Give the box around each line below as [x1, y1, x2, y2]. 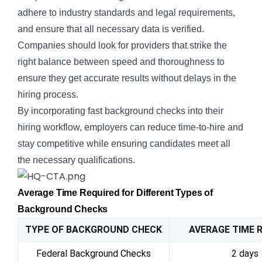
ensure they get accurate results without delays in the [18, 73, 236, 83]
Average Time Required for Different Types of [18, 187, 213, 198]
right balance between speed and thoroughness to [18, 56, 225, 67]
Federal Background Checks [36, 247, 151, 259]
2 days [232, 247, 258, 259]
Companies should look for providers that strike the [18, 40, 227, 50]
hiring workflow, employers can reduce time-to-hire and [18, 122, 243, 132]
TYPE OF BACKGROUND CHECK [25, 223, 162, 235]
